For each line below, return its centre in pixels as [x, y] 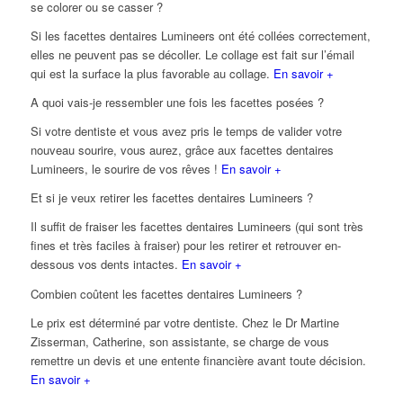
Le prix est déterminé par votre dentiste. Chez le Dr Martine [184, 322]
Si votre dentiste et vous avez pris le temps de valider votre [186, 131]
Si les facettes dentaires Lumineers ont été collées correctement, [200, 36]
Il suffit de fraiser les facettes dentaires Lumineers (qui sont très [197, 227]
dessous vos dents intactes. [106, 264]
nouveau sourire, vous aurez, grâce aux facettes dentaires [182, 150]
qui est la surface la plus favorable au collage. [152, 74]
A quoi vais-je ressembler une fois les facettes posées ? [177, 103]
